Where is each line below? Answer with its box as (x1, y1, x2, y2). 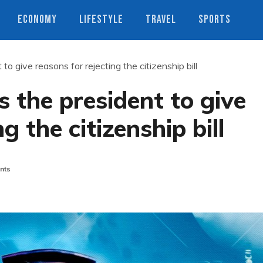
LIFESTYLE (79, 13, 123, 26)
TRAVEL (146, 13, 176, 26)
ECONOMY (18, 13, 57, 26)
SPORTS (198, 13, 231, 26)
